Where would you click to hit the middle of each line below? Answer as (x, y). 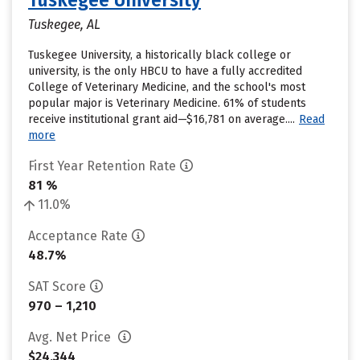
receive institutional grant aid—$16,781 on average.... (162, 119)
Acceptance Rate (78, 236)
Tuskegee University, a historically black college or (160, 55)
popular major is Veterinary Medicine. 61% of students (167, 103)
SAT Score (57, 286)
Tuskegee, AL (64, 25)
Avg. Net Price (71, 337)
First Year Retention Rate (102, 166)
